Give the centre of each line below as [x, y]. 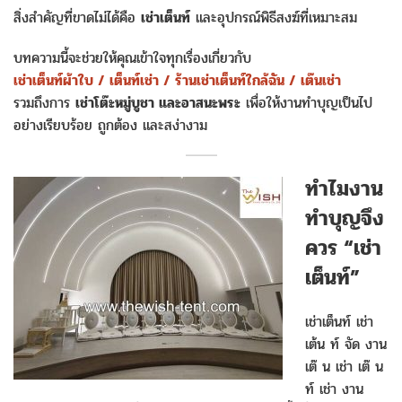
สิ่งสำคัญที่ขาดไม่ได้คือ [77, 17]
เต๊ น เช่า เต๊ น [344, 367]
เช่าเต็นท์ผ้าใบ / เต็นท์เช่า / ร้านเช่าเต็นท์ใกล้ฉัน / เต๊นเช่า [177, 80]
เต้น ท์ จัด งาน [346, 344]
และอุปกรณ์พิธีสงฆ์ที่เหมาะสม [274, 17]
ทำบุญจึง [345, 218]
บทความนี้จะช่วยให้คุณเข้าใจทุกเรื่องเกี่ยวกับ [132, 58]
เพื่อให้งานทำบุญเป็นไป [306, 103]
